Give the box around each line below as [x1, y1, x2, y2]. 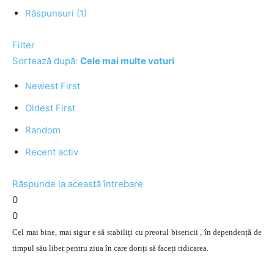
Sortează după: [12, 55, 80, 67]
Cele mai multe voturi [80, 55, 174, 67]
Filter [12, 39, 35, 51]
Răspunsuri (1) [25, 7, 87, 19]
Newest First [25, 80, 80, 92]
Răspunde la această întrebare [12, 178, 143, 190]
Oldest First [25, 102, 75, 114]
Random [25, 124, 61, 136]
